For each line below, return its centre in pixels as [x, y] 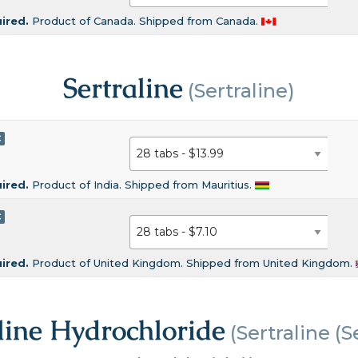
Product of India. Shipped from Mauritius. [144, 184]
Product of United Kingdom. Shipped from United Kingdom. [194, 263]
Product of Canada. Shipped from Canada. [147, 20]
